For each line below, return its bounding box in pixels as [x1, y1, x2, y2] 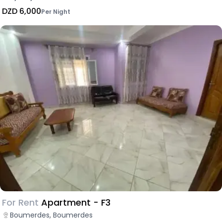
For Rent [2, 196, 39, 209]
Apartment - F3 [41, 196, 111, 209]
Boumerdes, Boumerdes [10, 210, 93, 220]
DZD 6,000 [2, 5, 41, 17]
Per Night [41, 7, 70, 16]
